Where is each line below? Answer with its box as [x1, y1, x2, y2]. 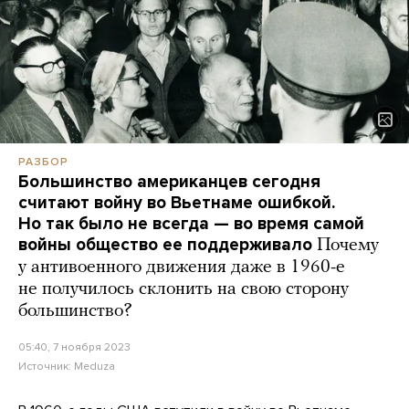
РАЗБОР [18, 155, 68, 169]
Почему [317, 236, 379, 256]
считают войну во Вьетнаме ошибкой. [18, 193, 335, 214]
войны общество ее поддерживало [18, 235, 312, 256]
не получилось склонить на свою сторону [18, 280, 349, 299]
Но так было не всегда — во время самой [18, 214, 364, 235]
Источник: [18, 360, 74, 373]
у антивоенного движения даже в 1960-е [18, 258, 345, 278]
